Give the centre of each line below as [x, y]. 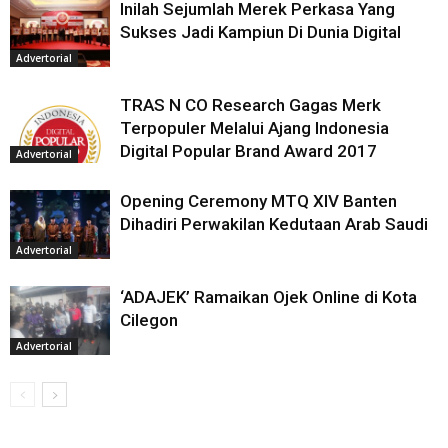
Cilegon [149, 320]
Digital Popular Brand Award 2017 [248, 151]
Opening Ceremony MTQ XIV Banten [258, 201]
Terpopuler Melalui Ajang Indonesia [254, 128]
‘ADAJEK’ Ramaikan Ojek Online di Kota [268, 297]
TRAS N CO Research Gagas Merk [250, 105]
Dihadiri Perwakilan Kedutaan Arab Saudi [274, 224]
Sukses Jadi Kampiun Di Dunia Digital [260, 32]
